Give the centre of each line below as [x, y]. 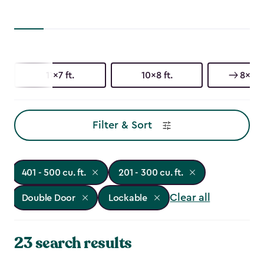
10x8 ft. [157, 75]
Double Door [48, 198]
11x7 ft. [60, 75]
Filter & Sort [122, 125]
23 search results [73, 243]
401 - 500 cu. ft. [54, 172]
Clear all [190, 198]
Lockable [128, 198]
